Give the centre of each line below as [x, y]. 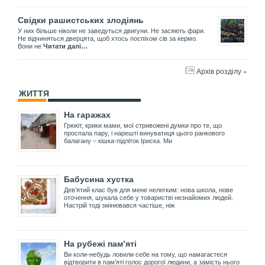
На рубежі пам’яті [100, 244]
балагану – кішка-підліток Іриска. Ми [118, 141]
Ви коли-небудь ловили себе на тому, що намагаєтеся [146, 255]
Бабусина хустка [99, 180]
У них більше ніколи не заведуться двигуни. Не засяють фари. [112, 31]
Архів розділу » [222, 71]
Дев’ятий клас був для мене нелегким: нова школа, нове [148, 190]
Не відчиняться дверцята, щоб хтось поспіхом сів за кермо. [108, 39]
